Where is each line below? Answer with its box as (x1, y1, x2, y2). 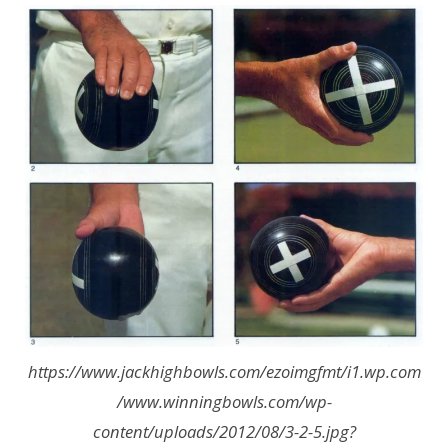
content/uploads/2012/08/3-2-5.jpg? (92, 419, 356, 443)
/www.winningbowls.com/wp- (116, 389, 332, 413)
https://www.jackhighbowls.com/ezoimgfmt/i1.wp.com (27, 359, 421, 383)
